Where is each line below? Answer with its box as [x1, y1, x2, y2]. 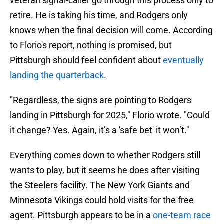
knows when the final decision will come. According [10, 25, 213, 36]
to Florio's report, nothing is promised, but [10, 40, 172, 51]
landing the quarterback [10, 70, 104, 81]
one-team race [153, 210, 211, 221]
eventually [163, 55, 204, 66]
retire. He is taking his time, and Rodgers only [10, 10, 188, 21]
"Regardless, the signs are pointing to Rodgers [10, 95, 191, 106]
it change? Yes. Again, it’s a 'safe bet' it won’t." [10, 125, 189, 136]
